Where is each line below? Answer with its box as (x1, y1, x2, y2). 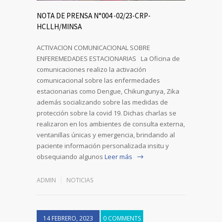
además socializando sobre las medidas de (37, 97, 168, 107)
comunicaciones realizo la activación (37, 64, 146, 74)
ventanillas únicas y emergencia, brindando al (37, 130, 175, 139)
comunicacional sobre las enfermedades (37, 75, 160, 85)
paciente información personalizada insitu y (37, 141, 169, 150)
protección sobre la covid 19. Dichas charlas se (37, 108, 176, 117)
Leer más (105, 152, 132, 161)
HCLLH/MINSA (37, 21, 82, 31)
